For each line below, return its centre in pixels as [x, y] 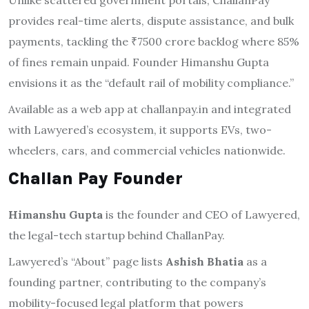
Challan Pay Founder [96, 179]
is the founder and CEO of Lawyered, [201, 215]
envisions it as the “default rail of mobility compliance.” [151, 83]
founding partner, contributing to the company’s [137, 282]
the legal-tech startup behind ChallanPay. [117, 236]
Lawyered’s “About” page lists [87, 262]
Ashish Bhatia [205, 262]
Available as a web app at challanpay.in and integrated [150, 109]
